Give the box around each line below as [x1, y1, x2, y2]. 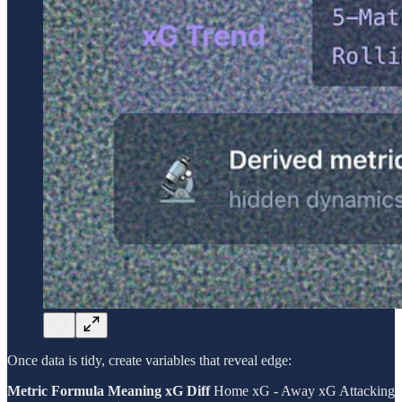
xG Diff [165, 383, 210, 399]
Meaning [108, 383, 162, 399]
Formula [51, 383, 104, 399]
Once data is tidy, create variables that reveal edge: [7, 353, 292, 369]
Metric [7, 383, 48, 399]
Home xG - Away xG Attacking [210, 383, 395, 399]
